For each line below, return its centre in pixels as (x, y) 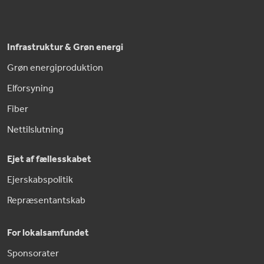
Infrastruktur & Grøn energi (65, 48)
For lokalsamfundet (48, 233)
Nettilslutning (35, 130)
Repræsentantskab (46, 201)
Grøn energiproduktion (55, 68)
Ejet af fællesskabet (49, 160)
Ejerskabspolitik (40, 180)
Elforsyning (30, 89)
